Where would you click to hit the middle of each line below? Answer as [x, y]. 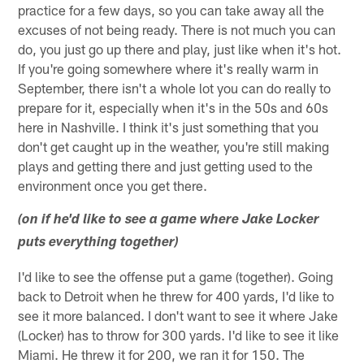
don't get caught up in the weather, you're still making [174, 147]
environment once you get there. [113, 186]
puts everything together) [99, 244]
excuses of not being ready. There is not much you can [177, 30]
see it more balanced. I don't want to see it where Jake [178, 316]
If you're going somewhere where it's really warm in [169, 69]
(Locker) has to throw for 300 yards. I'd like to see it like [179, 335]
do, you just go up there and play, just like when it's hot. [180, 49]
